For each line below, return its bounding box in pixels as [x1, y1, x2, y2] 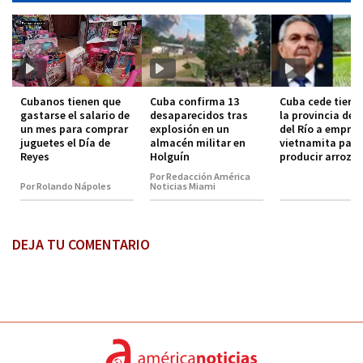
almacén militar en [150, 135, 246, 151]
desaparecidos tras [150, 108, 248, 123]
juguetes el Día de [20, 135, 110, 151]
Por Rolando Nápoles [20, 180, 111, 193]
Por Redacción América [150, 170, 250, 183]
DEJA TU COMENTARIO [12, 235, 150, 254]
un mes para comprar [20, 122, 128, 137]
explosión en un [150, 122, 229, 137]
